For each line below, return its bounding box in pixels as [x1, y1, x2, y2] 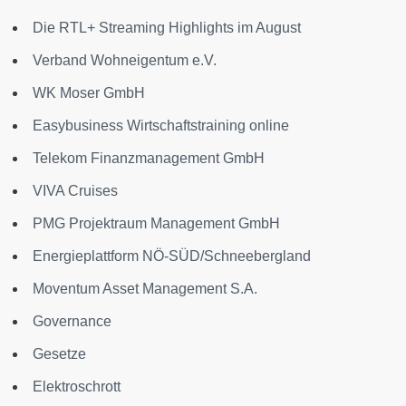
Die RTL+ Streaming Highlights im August [33, 20, 301, 35]
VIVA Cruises [33, 183, 118, 198]
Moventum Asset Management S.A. [33, 281, 257, 296]
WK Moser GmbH [33, 85, 145, 101]
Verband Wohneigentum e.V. [33, 53, 217, 68]
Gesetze [33, 346, 86, 362]
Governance [33, 314, 111, 329]
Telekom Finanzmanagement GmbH [33, 150, 265, 166]
